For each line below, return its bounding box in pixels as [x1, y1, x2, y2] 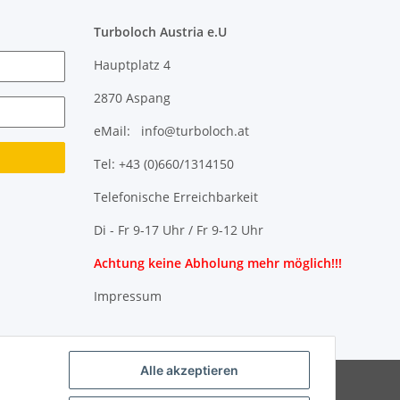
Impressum [93, 287, 162, 304]
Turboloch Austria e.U [93, 22, 227, 40]
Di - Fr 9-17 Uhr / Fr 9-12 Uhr [93, 221, 263, 238]
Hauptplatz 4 [93, 55, 171, 73]
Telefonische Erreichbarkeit [93, 187, 258, 205]
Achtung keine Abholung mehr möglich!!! [93, 254, 342, 271]
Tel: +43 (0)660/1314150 [93, 154, 234, 172]
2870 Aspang [93, 88, 171, 106]
